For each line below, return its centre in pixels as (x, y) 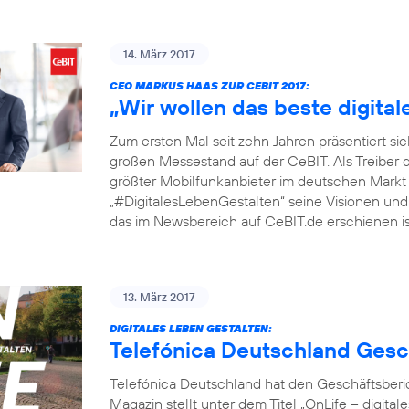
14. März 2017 (159, 54)
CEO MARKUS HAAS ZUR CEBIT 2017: (210, 85)
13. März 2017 (159, 297)
